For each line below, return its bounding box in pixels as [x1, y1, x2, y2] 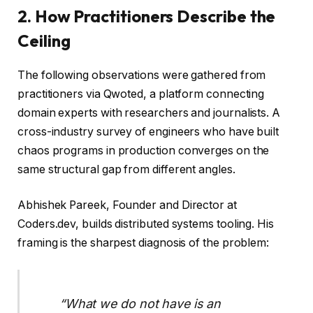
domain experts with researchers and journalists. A [17, 105, 281, 119]
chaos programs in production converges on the [17, 143, 270, 157]
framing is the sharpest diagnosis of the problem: [17, 236, 270, 250]
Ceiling [17, 29, 71, 51]
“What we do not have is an [59, 296, 221, 311]
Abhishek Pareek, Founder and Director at [17, 198, 237, 212]
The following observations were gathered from [17, 68, 266, 82]
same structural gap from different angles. [17, 162, 235, 176]
